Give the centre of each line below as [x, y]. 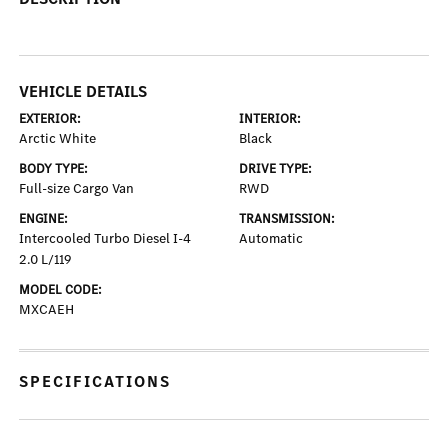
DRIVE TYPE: [275, 169]
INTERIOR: [270, 119]
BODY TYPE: [54, 169]
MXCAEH [47, 310]
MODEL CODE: [61, 290]
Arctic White [58, 139]
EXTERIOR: [50, 119]
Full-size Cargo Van [77, 189]
